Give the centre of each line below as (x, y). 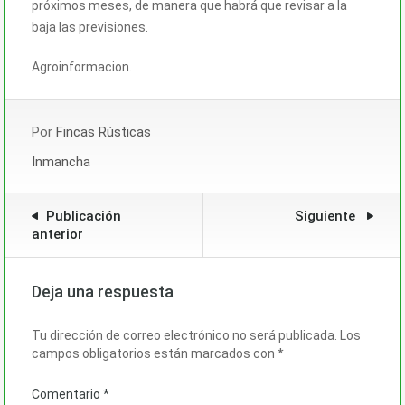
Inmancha (61, 161)
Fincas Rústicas (104, 132)
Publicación (84, 216)
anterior (57, 234)
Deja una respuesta (103, 291)
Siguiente (327, 216)
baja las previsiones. (90, 27)
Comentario (67, 394)
